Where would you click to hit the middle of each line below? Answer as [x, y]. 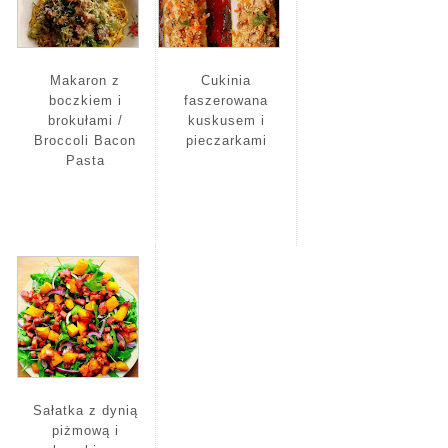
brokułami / [85, 120]
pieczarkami [226, 140]
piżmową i [85, 430]
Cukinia [226, 80]
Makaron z [85, 80]
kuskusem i [226, 120]
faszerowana [226, 100]
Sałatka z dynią [85, 410]
